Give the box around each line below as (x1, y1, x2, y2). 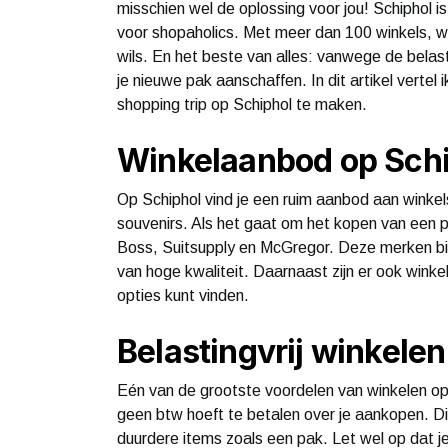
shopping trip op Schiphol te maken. (117, 95, 367, 113)
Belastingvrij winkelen (117, 331, 446, 371)
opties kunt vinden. (117, 286, 249, 304)
